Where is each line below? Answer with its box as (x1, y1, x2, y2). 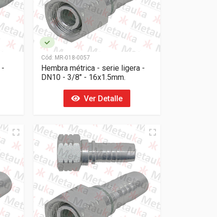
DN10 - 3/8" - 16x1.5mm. (41, 73, 125, 82)
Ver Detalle (79, 93, 123, 103)
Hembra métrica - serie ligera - (41, 63, 145, 73)
